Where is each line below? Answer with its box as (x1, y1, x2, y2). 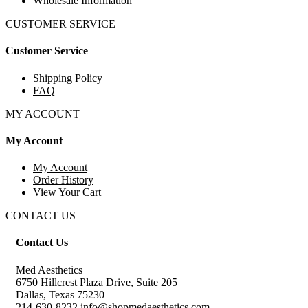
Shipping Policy (33, 71, 102, 84)
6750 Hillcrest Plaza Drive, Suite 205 (16, 276, 177, 288)
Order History (33, 174, 93, 186)
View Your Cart (33, 186, 101, 199)
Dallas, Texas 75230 (16, 288, 104, 300)
